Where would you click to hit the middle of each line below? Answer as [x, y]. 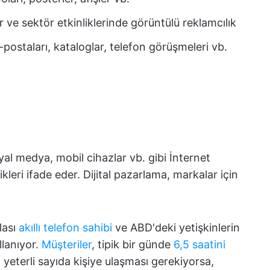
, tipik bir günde [133, 244]
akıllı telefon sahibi [65, 228]
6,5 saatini [199, 244]
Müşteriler [67, 244]
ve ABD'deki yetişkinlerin [176, 228]
